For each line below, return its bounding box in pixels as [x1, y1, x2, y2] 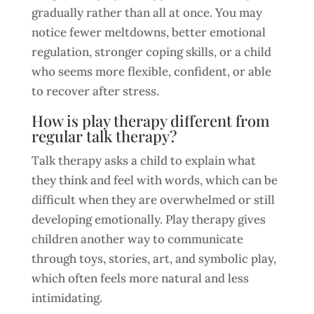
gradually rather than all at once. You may [31, 5, 262, 20]
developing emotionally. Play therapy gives [31, 212, 266, 227]
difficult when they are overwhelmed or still [31, 192, 275, 207]
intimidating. [31, 290, 102, 306]
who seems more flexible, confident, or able [31, 64, 271, 79]
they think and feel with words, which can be [31, 172, 278, 188]
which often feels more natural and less [31, 271, 249, 286]
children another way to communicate [31, 231, 243, 247]
